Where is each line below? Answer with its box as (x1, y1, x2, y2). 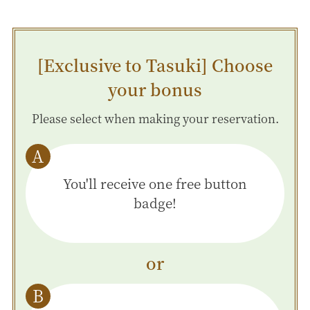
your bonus (108, 77, 202, 101)
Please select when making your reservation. (31, 109, 279, 127)
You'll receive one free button (63, 174, 247, 193)
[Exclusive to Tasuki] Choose (37, 53, 273, 77)
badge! (134, 193, 176, 212)
